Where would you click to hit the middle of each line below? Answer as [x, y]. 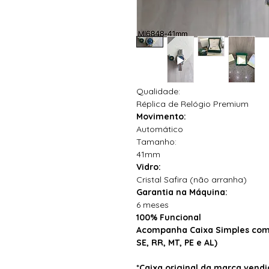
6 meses [154, 204]
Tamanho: [156, 141]
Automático [160, 129]
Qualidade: [158, 91]
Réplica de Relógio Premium [192, 104]
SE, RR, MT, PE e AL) [177, 242]
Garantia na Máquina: [182, 192]
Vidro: [149, 167]
